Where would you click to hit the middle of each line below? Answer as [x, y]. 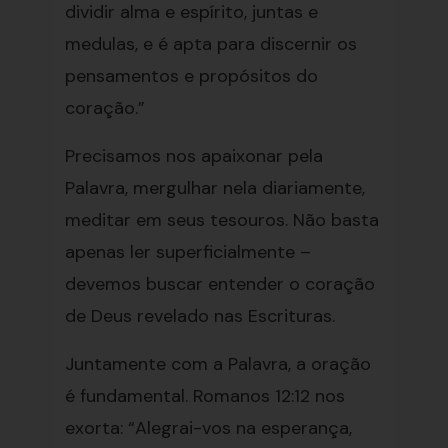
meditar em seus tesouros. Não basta [221, 220]
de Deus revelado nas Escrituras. [199, 316]
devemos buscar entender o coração [219, 284]
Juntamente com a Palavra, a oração [217, 364]
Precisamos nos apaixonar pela [193, 156]
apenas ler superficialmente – [187, 252]
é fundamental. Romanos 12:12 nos [204, 396]
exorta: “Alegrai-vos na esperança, [208, 428]
